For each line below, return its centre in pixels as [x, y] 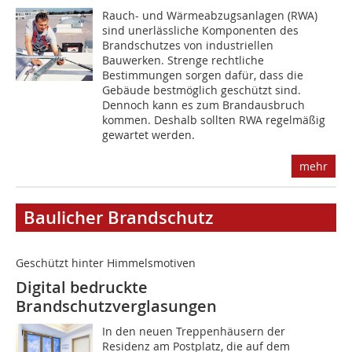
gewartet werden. [149, 135]
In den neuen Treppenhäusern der [194, 332]
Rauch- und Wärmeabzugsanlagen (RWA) [210, 16]
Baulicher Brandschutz [119, 218]
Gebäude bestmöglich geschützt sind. [202, 90]
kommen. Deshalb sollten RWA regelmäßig [214, 120]
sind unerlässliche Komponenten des [201, 31]
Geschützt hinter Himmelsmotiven [106, 263]
